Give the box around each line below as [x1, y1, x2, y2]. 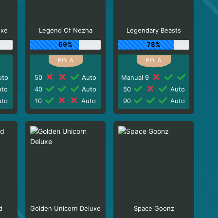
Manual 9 [121, 73, 151, 81]
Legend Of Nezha [38, 26, 92, 34]
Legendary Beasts [127, 26, 182, 34]
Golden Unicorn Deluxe [30, 204, 101, 212]
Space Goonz [133, 204, 174, 212]
